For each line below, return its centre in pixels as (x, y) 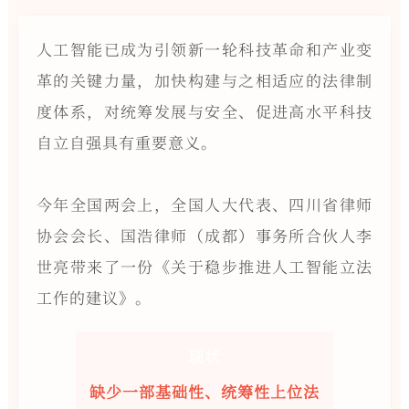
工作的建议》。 (94, 297)
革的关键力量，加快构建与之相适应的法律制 (204, 79)
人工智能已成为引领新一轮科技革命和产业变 (204, 48)
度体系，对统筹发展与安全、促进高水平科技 (204, 110)
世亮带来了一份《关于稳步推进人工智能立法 (204, 266)
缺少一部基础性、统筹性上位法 (204, 391)
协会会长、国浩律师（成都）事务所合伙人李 (204, 235)
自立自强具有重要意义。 (126, 142)
